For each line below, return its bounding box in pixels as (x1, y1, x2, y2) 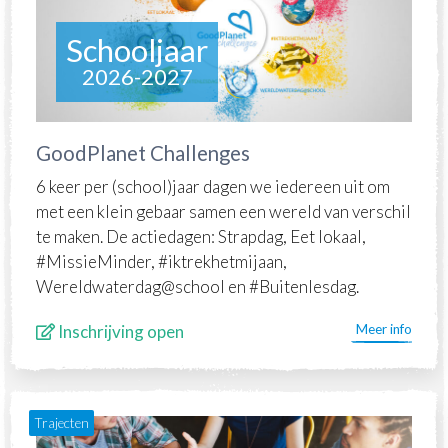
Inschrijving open (58, 320, 184, 342)
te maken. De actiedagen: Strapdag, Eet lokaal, (36, 225, 366, 247)
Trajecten (34, 415, 90, 432)
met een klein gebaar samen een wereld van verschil (36, 200, 411, 222)
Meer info (356, 320, 412, 337)
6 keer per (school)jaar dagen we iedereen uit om (36, 175, 390, 197)
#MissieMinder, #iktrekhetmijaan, (36, 250, 287, 272)
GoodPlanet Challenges (36, 140, 250, 165)
